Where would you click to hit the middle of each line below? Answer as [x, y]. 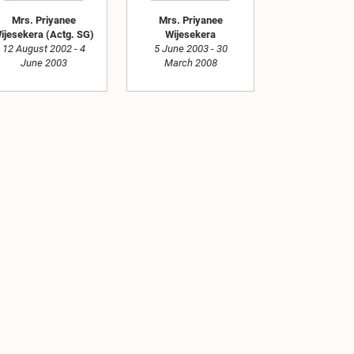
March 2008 [190, 63]
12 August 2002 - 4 [43, 49]
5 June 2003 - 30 [190, 49]
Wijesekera [190, 35]
